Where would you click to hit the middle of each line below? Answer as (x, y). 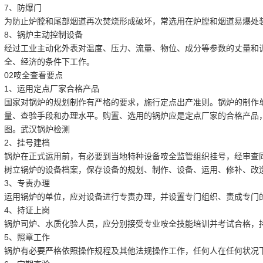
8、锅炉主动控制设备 (43, 35)
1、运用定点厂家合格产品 (51, 89)
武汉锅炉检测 (45, 129)
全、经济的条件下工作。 (49, 62)
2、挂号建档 (27, 143)
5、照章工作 (27, 237)
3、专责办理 (27, 183)
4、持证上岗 (27, 210)
